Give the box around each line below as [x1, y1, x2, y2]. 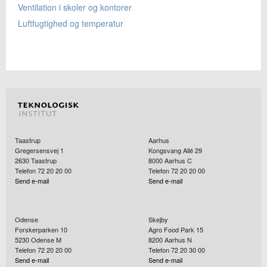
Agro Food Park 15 [148, 225, 203, 235]
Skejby [148, 215, 168, 225]
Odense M [31, 235, 61, 245]
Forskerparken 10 [15, 225, 67, 235]
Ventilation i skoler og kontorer [18, 1, 132, 14]
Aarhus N [164, 235, 192, 245]
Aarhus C [164, 156, 192, 166]
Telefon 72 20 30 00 [148, 245, 205, 255]
